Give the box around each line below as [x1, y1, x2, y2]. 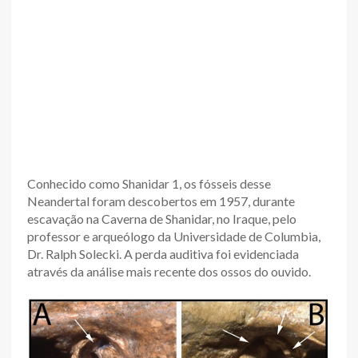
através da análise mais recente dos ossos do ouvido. [27, 263, 311, 279]
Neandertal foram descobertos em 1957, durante [27, 193, 295, 209]
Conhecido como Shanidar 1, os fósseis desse [27, 175, 271, 191]
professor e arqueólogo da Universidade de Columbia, [27, 228, 320, 244]
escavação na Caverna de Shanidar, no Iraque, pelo [27, 210, 296, 226]
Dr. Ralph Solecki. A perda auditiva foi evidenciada [27, 245, 299, 261]
